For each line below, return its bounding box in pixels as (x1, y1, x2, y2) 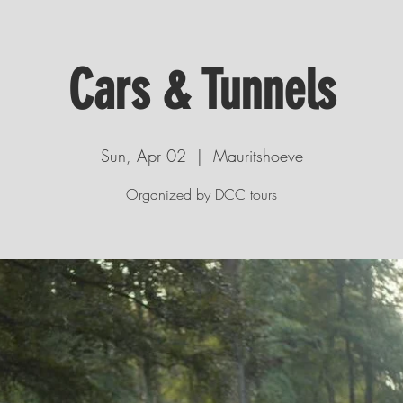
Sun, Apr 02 (100, 145, 186, 166)
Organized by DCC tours (126, 184, 277, 204)
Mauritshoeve (212, 145, 303, 166)
